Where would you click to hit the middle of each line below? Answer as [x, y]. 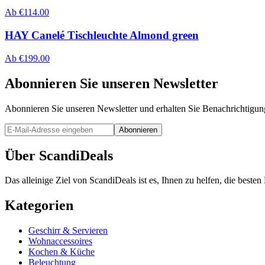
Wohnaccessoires [60, 241]
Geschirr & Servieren [68, 231]
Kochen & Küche [62, 252]
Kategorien [39, 206]
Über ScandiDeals [59, 155]
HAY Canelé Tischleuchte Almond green [102, 35]
